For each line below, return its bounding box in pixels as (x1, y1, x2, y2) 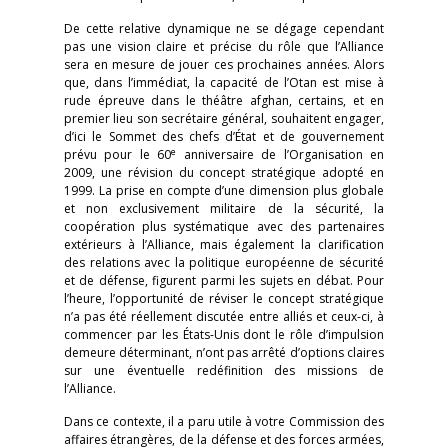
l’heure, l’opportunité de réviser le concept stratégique (64, 290, 384, 307)
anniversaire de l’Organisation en (176, 146, 385, 163)
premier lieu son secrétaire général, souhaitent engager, (64, 110, 384, 127)
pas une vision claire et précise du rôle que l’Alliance (64, 38, 384, 55)
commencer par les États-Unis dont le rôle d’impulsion (64, 326, 384, 343)
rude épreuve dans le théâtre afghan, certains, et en (64, 92, 384, 109)
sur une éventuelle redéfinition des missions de (64, 362, 384, 379)
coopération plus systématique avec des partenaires (64, 218, 384, 235)
